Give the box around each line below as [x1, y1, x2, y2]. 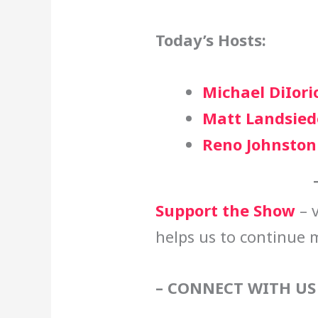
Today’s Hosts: [155, 29, 266, 51]
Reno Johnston [202, 133, 317, 155]
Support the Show [155, 199, 295, 221]
